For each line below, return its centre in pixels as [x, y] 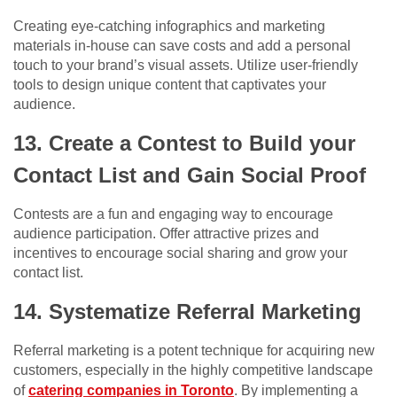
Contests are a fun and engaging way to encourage [173, 214]
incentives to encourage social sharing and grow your [180, 253]
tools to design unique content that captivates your [170, 85]
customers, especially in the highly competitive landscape [193, 370]
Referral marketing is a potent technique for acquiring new [194, 351]
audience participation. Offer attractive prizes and [166, 234]
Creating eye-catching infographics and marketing [169, 27]
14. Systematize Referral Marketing [187, 312]
